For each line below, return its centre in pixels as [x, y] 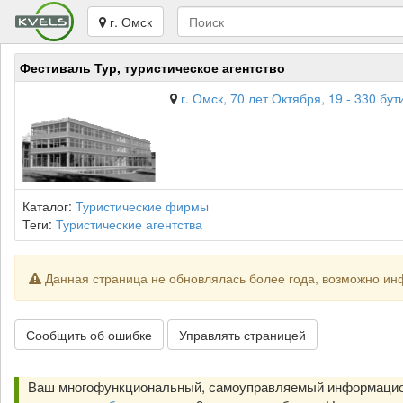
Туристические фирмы [142, 206]
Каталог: [49, 206]
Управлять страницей [242, 335]
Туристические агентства [129, 224]
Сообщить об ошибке [89, 335]
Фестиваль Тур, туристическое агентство [152, 67]
